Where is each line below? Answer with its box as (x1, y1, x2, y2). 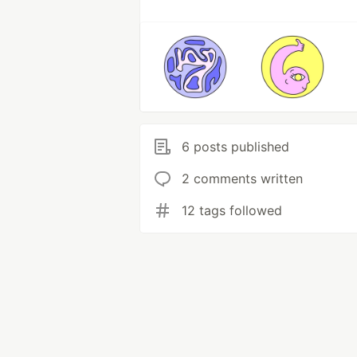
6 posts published (182, 139, 289, 155)
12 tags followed (182, 202, 282, 218)
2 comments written (182, 171, 303, 186)
